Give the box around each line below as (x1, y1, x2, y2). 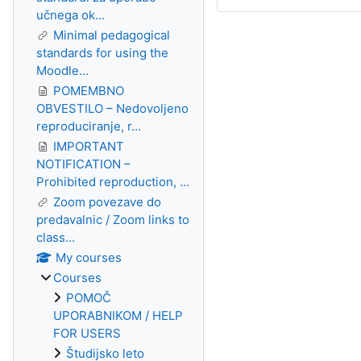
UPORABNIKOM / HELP (53, 308, 183, 323)
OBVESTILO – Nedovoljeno (36, 101, 189, 116)
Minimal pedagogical (53, 27, 170, 43)
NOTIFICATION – (36, 156, 131, 172)
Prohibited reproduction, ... (36, 174, 189, 189)
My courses (55, 250, 122, 265)
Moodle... (36, 63, 89, 78)
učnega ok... (36, 7, 105, 23)
